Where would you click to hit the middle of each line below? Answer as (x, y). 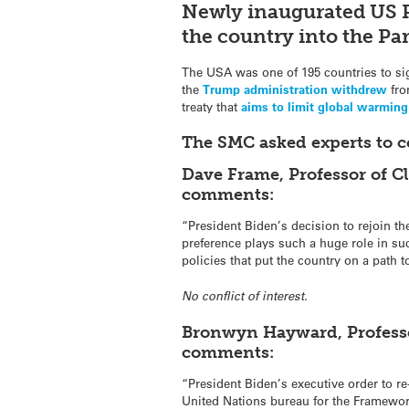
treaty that (212, 106)
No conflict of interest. (245, 295)
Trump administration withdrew (295, 89)
